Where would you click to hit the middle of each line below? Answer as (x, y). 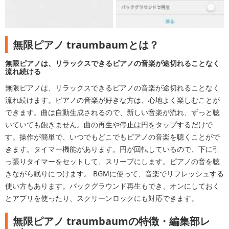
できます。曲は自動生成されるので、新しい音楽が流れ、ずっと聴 (112, 112)
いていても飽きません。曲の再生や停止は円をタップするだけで (109, 125)
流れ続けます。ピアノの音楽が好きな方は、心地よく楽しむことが (112, 100)
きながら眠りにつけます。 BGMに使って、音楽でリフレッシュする (114, 174)
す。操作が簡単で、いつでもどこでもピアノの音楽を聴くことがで (112, 137)
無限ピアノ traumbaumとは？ (86, 45)
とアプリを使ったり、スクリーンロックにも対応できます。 (102, 198)
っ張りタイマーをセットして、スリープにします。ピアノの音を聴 (112, 162)
